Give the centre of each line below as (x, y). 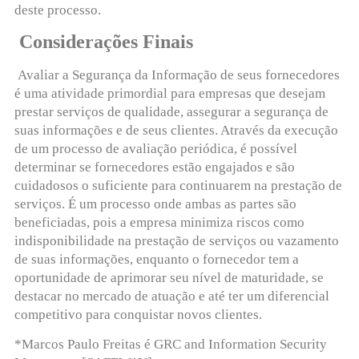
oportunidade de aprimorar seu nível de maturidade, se (169, 278)
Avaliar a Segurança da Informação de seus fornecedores (178, 75)
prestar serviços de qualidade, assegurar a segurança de (171, 112)
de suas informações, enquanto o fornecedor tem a (156, 259)
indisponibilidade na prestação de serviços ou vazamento (176, 241)
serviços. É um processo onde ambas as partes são (155, 204)
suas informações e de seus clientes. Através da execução (176, 130)
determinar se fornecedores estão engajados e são (154, 167)
